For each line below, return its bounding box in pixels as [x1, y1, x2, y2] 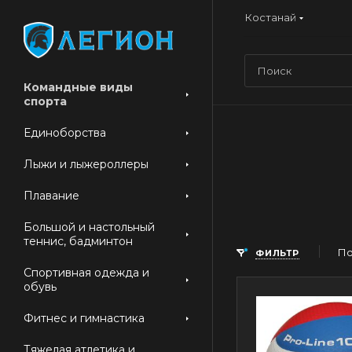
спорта [24, 94, 67, 108]
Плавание [24, 189, 79, 203]
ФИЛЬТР [255, 247, 299, 258]
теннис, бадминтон [24, 234, 133, 248]
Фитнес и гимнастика [24, 311, 145, 325]
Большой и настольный [24, 220, 155, 234]
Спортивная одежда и [24, 266, 149, 280]
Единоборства [24, 126, 106, 140]
